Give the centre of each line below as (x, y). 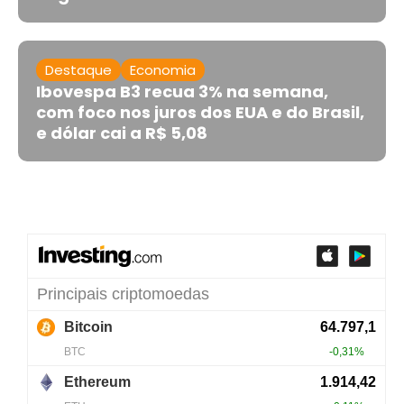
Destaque (78, 70)
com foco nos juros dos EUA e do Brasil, (200, 113)
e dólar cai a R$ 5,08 (122, 133)
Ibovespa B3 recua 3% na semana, (182, 92)
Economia (163, 70)
